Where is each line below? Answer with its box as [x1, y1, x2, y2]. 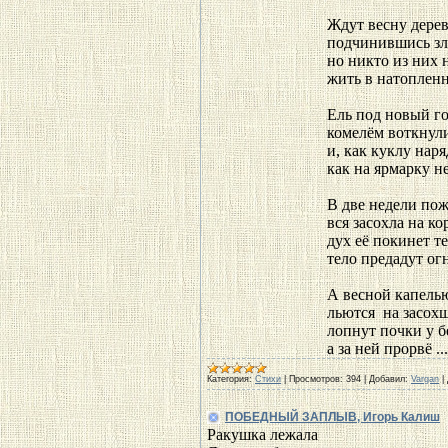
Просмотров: [289, 374, 343, 384]
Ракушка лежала [207, 426, 318, 443]
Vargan [411, 374, 439, 384]
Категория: [207, 374, 252, 384]
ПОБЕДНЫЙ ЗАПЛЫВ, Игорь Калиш [225, 410, 440, 424]
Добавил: [369, 374, 408, 384]
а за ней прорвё [327, 340, 436, 357]
